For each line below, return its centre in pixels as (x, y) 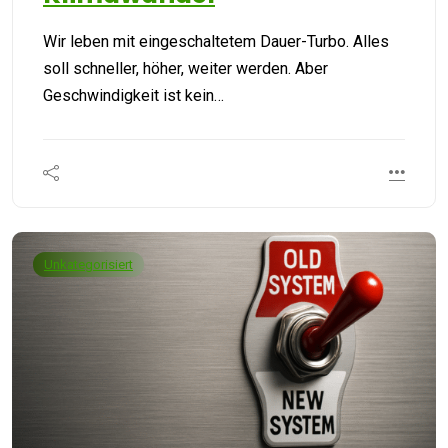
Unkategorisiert (88, 264)
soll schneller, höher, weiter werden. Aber (185, 68)
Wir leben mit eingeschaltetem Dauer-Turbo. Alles (216, 41)
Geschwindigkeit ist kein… (133, 95)
